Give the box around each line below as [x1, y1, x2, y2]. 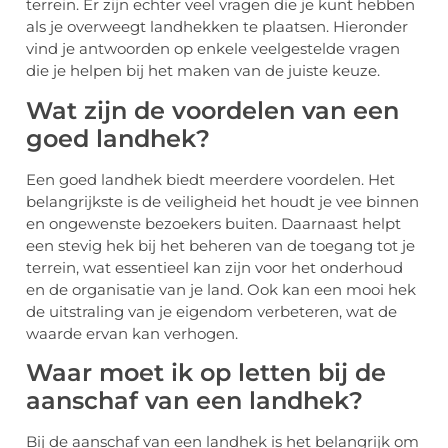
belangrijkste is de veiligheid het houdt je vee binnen [26, 191, 419, 211]
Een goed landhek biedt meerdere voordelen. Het [26, 169, 395, 189]
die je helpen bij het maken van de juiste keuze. [26, 61, 380, 81]
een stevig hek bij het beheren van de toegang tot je [26, 235, 415, 255]
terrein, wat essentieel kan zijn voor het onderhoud [26, 257, 403, 277]
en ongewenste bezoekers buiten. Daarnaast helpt [26, 213, 401, 233]
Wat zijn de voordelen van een [26, 95, 399, 125]
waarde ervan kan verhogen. [26, 323, 238, 343]
